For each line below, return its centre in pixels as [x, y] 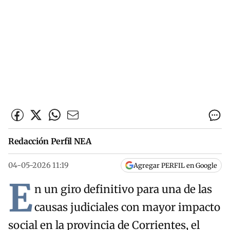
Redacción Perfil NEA [50, 141]
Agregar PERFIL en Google [175, 166]
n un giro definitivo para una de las [123, 190]
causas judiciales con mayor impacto [127, 208]
